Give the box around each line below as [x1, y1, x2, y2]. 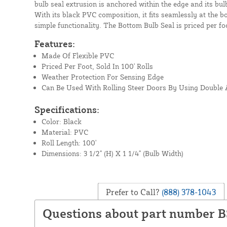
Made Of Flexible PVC [41, 51, 114, 60]
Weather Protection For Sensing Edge [41, 72, 164, 81]
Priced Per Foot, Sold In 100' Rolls [41, 61, 153, 70]
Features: [34, 37, 75, 49]
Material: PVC [41, 127, 88, 136]
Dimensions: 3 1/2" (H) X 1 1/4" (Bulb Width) [41, 148, 183, 158]
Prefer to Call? [106, 186, 160, 197]
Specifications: [34, 103, 99, 115]
